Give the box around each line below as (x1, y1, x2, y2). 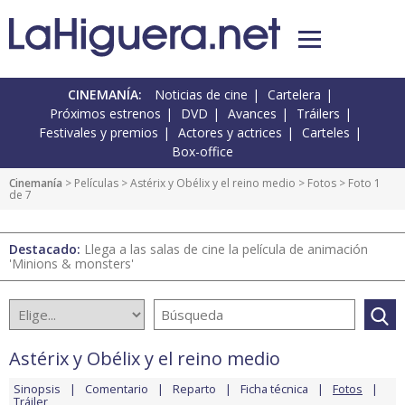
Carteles (302, 124, 350, 142)
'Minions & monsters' (9, 255, 134, 273)
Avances (227, 105, 277, 123)
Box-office (172, 143, 233, 161)
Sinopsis (14, 381, 61, 398)
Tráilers (296, 105, 340, 123)
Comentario (85, 381, 148, 398)
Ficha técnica (240, 381, 308, 398)
